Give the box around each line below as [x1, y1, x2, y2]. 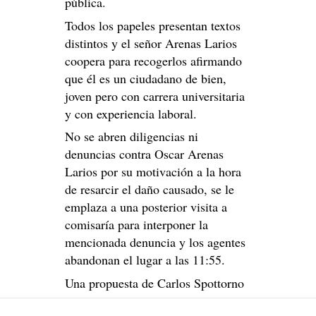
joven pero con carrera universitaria [65, 87, 245, 104]
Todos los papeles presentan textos [65, 16, 241, 34]
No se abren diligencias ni [65, 128, 198, 145]
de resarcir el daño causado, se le [65, 181, 234, 198]
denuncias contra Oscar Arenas [65, 145, 224, 163]
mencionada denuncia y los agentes [65, 233, 245, 251]
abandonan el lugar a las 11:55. [65, 251, 225, 269]
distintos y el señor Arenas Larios [65, 34, 237, 51]
